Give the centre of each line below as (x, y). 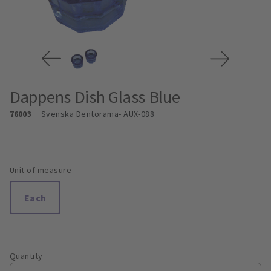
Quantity (26, 256)
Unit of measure (41, 170)
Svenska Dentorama (80, 114)
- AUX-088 (137, 114)
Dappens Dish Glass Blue (95, 97)
